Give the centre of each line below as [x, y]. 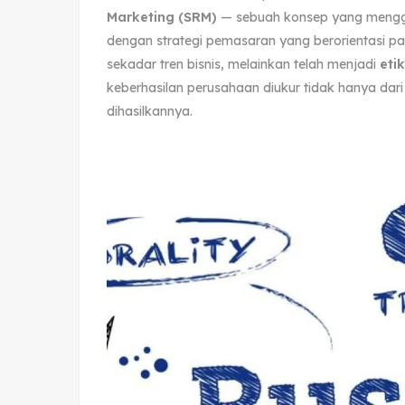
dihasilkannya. [150, 111]
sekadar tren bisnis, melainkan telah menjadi [243, 64]
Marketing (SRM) [162, 17]
